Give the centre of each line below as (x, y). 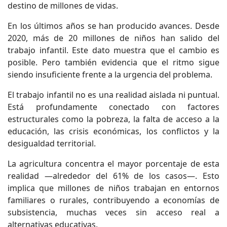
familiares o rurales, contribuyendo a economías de (113, 200)
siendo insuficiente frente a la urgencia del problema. (110, 75)
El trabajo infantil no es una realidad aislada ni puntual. (113, 95)
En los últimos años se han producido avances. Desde (113, 26)
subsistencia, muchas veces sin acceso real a (113, 213)
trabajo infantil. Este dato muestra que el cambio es (113, 50)
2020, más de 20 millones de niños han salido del (113, 38)
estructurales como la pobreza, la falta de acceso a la (113, 119)
